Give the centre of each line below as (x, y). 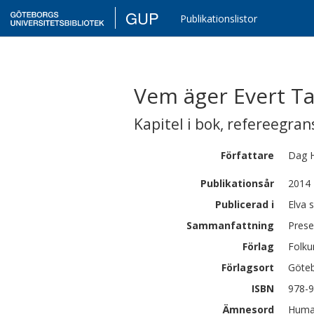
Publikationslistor (219, 19)
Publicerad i (245, 204)
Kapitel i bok (177, 124)
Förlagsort (248, 267)
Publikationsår (237, 183)
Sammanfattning (230, 225)
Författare (247, 155)
